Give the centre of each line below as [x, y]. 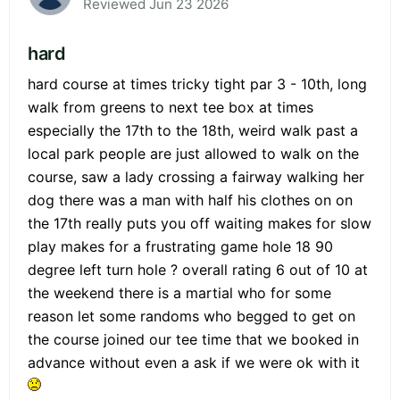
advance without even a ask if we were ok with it [194, 362]
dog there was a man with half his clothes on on [190, 200]
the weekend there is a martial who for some [179, 292]
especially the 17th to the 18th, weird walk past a [193, 130]
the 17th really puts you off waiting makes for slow [200, 223]
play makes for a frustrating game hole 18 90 [180, 246]
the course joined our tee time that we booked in [193, 339]
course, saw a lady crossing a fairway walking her [196, 176]
